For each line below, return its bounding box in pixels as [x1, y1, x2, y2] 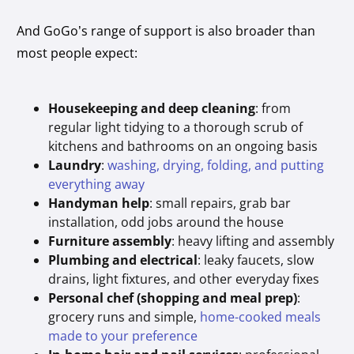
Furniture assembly [48, 232, 172, 250]
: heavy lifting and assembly [171, 232, 335, 250]
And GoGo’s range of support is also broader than [17, 21, 316, 40]
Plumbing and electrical [48, 250, 198, 269]
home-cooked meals [200, 307, 322, 326]
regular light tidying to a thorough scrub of [48, 118, 303, 136]
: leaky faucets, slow [198, 250, 314, 269]
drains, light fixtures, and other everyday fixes [48, 269, 320, 288]
